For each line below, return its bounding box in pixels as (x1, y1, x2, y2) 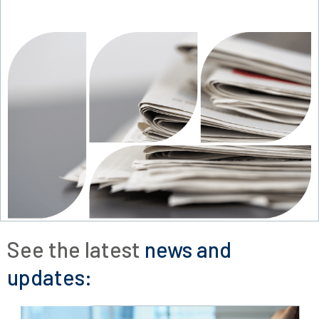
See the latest (7, 236, 145, 263)
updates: (7, 264, 92, 291)
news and (145, 236, 231, 263)
